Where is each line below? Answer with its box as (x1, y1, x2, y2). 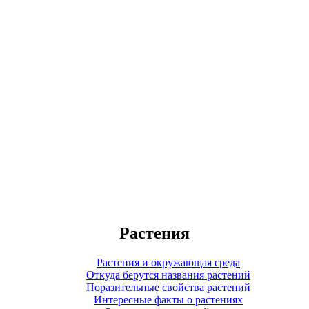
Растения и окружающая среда (97, 256, 240, 268)
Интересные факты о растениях (94, 293, 243, 306)
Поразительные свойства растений (86, 281, 250, 293)
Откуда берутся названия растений (86, 268, 250, 281)
